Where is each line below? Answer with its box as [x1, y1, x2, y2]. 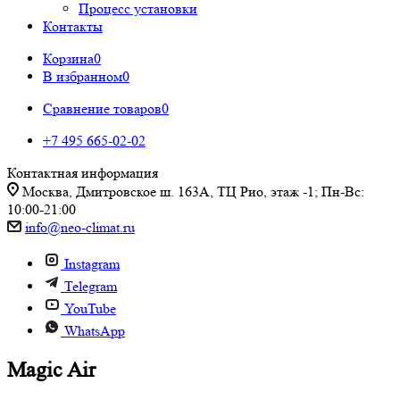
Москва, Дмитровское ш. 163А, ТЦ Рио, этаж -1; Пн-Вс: [22, 183, 364, 200]
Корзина [43, 50, 94, 67]
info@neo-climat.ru [25, 219, 135, 236]
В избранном [43, 68, 122, 85]
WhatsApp [64, 322, 125, 339]
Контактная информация [7, 164, 158, 181]
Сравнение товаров [43, 100, 162, 117]
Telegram [64, 278, 117, 295]
